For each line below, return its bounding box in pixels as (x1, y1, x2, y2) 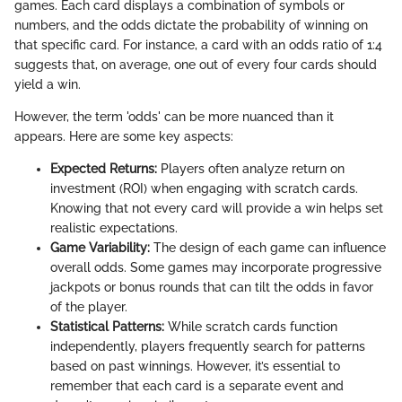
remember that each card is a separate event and (50, 379, 344, 393)
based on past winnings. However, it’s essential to (50, 359, 340, 373)
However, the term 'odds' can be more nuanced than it (14, 109, 334, 124)
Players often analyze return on (157, 162, 345, 176)
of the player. (50, 300, 127, 314)
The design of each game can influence (150, 240, 386, 255)
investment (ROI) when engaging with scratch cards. (50, 181, 358, 196)
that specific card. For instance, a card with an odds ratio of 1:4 (14, 38, 382, 52)
